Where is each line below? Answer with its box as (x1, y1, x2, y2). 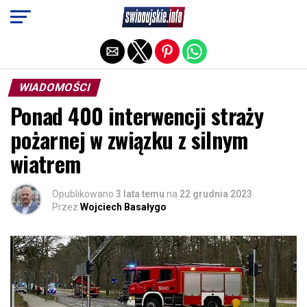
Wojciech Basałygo (80, 201, 167, 212)
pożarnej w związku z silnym (10, 123, 248, 156)
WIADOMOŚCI (17, 81, 92, 94)
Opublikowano (52, 188, 114, 199)
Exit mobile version (103, 9, 204, 23)
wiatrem (10, 147, 81, 180)
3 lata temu (116, 188, 164, 199)
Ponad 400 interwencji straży (10, 99, 264, 132)
